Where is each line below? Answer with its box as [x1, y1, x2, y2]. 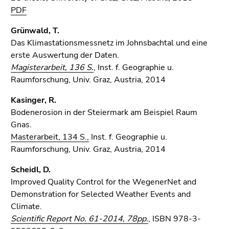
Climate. [11, 201, 42, 212]
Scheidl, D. [11, 164, 51, 175]
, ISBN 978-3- [148, 213, 201, 224]
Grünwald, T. [11, 25, 59, 36]
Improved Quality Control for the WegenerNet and [11, 176, 196, 188]
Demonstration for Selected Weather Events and [11, 189, 191, 200]
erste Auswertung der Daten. [11, 50, 119, 61]
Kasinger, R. [11, 95, 56, 106]
